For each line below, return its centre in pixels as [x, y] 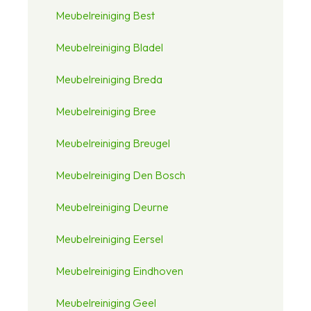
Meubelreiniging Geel [106, 302]
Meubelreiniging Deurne [112, 207]
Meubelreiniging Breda [109, 79]
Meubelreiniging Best [105, 15]
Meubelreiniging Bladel [109, 47]
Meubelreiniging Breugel [113, 143]
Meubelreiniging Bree [106, 111]
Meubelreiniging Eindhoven [119, 270]
